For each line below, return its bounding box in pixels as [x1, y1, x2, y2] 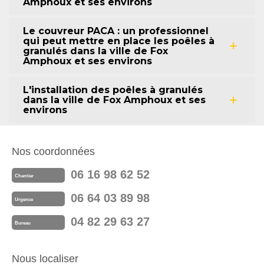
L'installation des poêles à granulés [23, 84, 203, 96]
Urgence [15, 197, 33, 203]
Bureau [15, 220, 31, 226]
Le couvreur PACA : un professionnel [23, 25, 209, 37]
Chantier [15, 173, 34, 179]
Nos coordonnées [12, 146, 95, 158]
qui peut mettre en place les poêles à [23, 35, 214, 47]
